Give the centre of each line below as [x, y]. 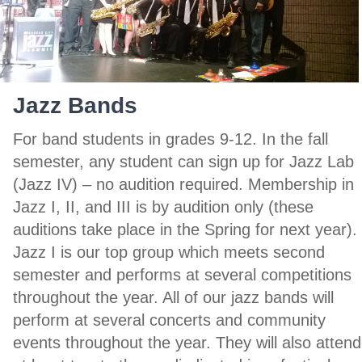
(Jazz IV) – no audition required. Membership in [183, 184]
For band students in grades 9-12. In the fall [170, 139]
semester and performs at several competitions [182, 274]
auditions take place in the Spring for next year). [185, 229]
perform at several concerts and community [169, 320]
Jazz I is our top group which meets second [169, 252]
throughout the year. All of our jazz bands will [173, 297]
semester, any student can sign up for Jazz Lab [183, 161]
